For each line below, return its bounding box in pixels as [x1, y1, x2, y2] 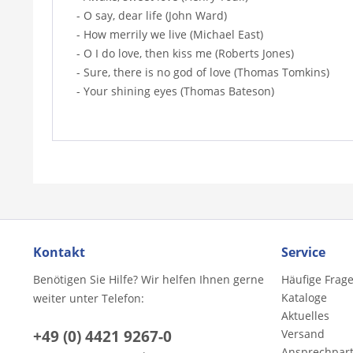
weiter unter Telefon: [33, 290, 144, 306]
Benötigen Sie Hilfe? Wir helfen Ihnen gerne [33, 271, 264, 287]
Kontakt [33, 243, 85, 261]
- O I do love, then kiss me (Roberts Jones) [76, 45, 294, 61]
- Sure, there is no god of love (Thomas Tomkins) [76, 64, 329, 80]
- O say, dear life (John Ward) [76, 7, 227, 23]
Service [281, 243, 325, 261]
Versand [281, 325, 325, 341]
